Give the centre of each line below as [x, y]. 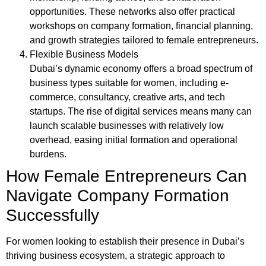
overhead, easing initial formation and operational [134, 140]
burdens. [48, 154]
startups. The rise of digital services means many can [141, 112]
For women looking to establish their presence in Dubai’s [125, 242]
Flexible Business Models [84, 55]
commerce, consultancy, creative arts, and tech [127, 97]
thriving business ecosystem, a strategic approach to [115, 256]
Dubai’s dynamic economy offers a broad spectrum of [141, 69]
